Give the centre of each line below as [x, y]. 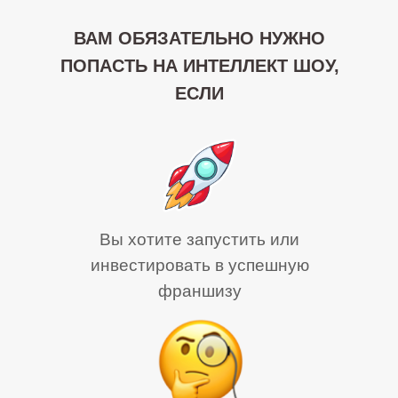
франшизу [199, 291]
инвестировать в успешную [199, 265]
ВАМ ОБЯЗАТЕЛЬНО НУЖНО [199, 38]
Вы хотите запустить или [199, 239]
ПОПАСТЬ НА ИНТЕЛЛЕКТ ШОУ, [199, 66]
